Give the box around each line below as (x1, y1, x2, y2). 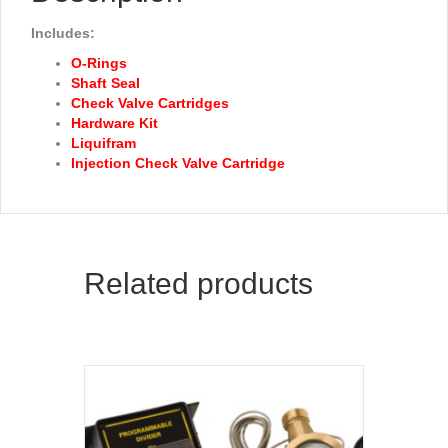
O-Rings (71, 55, 127, 72)
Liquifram (71, 135, 136, 152)
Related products (84, 267, 313, 301)
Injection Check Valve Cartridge (71, 155, 285, 172)
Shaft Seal (71, 75, 140, 92)
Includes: (31, 25, 95, 42)
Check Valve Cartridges (71, 95, 229, 112)
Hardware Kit (71, 115, 158, 132)
